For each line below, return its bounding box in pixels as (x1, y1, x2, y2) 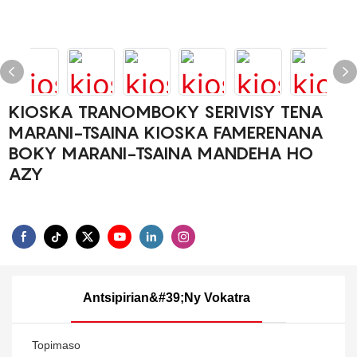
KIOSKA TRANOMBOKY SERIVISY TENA (8, 101, 324, 122)
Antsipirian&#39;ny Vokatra (83, 290, 250, 304)
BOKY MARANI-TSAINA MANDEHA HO (8, 143, 314, 163)
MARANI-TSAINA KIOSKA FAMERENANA (8, 122, 324, 143)
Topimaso (32, 338, 80, 351)
